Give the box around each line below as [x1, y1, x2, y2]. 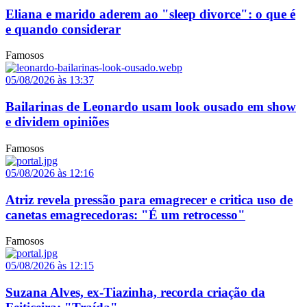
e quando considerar [5, 21, 121, 36]
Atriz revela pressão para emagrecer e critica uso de [5, 192, 293, 207]
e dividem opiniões [5, 114, 109, 130]
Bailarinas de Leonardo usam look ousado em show [5, 99, 296, 114]
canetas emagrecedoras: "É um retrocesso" [5, 207, 245, 222]
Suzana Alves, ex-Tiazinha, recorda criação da [5, 285, 265, 300]
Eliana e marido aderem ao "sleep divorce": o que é [5, 6, 295, 21]
